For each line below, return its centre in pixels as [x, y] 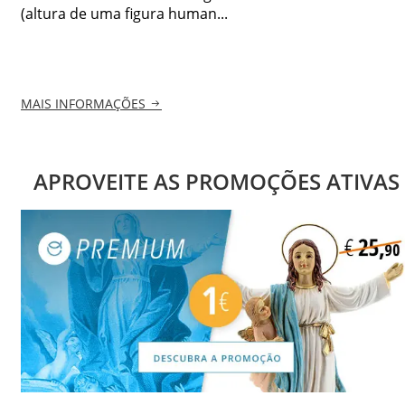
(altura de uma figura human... [124, 13]
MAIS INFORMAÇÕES [83, 104]
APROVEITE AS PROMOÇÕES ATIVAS [216, 182]
